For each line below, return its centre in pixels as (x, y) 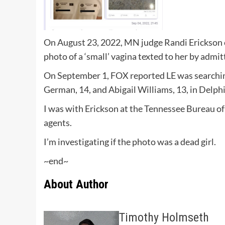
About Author (76, 185)
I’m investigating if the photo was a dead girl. (130, 142)
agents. (58, 123)
